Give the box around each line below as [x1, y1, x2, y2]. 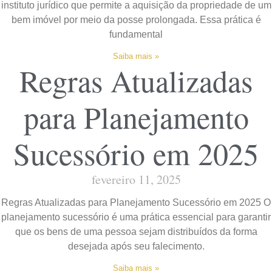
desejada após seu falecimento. [67, 240, 205, 251]
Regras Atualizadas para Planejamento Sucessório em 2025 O [1, 197, 271, 208]
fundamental [109, 29, 163, 39]
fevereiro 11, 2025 [91, 171, 181, 188]
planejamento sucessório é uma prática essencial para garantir [1, 211, 271, 222]
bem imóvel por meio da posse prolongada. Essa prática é [11, 14, 261, 25]
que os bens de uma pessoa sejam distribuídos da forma [15, 226, 257, 237]
